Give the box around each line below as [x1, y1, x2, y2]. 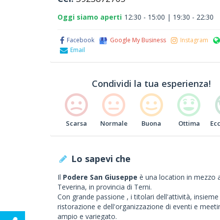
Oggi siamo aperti [57, 12, 122, 22]
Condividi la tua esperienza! [92, 78, 211, 89]
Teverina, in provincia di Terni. [57, 182, 152, 192]
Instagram [180, 36, 208, 44]
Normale [100, 119, 128, 128]
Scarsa [65, 119, 87, 128]
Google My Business [110, 36, 166, 44]
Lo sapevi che [71, 153, 131, 165]
